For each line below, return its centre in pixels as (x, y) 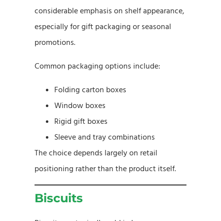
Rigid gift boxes (81, 121)
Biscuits (59, 198)
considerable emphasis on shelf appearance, (110, 11)
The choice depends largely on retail (96, 153)
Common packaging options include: (97, 66)
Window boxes (80, 105)
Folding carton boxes (90, 90)
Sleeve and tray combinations (105, 137)
